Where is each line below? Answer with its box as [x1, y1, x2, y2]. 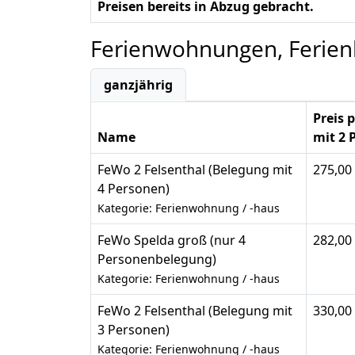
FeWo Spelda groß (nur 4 [97, 231, 246, 250]
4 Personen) [97, 180, 170, 198]
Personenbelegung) [97, 250, 216, 269]
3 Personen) [97, 321, 170, 339]
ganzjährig [104, 76, 173, 94]
